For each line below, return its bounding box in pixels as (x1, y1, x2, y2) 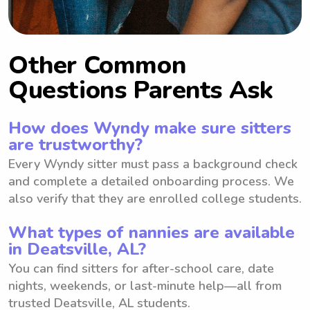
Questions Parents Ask (8, 73, 273, 107)
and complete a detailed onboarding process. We (8, 172, 294, 190)
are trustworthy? (8, 133, 143, 156)
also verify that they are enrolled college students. (8, 190, 302, 207)
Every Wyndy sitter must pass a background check (8, 155, 298, 172)
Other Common (8, 48, 186, 82)
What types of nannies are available (8, 221, 295, 244)
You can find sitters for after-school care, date (8, 259, 274, 277)
